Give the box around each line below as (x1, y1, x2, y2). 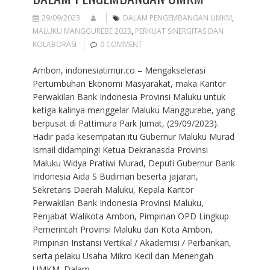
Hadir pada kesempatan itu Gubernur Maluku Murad (32, 131, 234, 143)
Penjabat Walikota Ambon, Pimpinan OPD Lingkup (32, 210, 229, 222)
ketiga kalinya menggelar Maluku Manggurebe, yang (32, 104, 235, 116)
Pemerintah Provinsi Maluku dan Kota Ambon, (32, 224, 213, 236)
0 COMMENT (99, 39, 142, 50)
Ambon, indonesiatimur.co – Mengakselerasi (32, 64, 206, 77)
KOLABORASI (32, 39, 77, 50)
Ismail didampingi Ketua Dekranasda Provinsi (32, 144, 208, 156)
